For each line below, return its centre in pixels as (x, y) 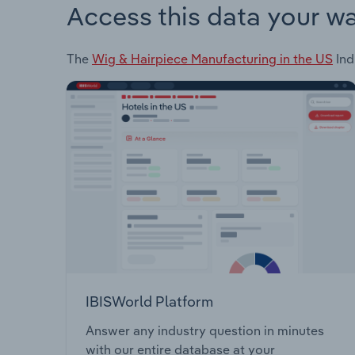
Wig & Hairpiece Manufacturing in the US (212, 58)
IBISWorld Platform (149, 301)
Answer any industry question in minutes (205, 331)
